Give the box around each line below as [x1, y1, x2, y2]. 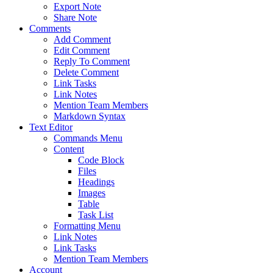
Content [54, 144, 84, 154]
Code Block [78, 155, 124, 165]
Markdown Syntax [54, 111, 126, 121]
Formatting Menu [54, 221, 121, 231]
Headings [78, 177, 115, 187]
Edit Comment [54, 45, 110, 55]
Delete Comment [54, 67, 119, 77]
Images [78, 188, 105, 198]
